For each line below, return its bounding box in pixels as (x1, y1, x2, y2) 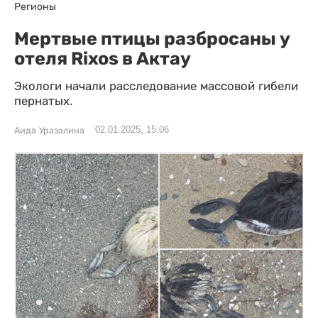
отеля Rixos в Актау (14, 48, 191, 69)
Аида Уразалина (14, 126, 84, 136)
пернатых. (14, 94, 73, 108)
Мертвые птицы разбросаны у (14, 28, 290, 49)
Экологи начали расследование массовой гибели (14, 79, 298, 93)
